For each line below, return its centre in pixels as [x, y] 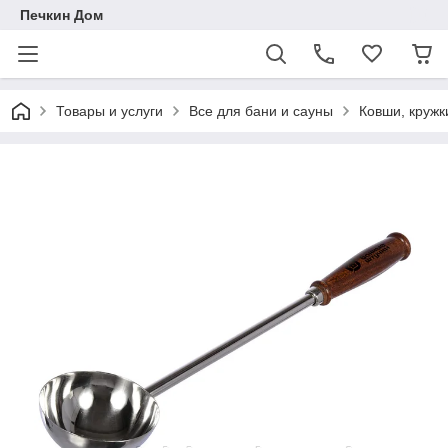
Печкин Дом [61, 15]
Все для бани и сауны [261, 111]
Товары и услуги [109, 111]
